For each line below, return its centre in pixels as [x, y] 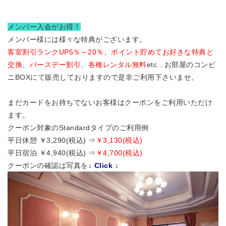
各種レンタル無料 [117, 65]
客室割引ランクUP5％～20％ [56, 52]
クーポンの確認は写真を [48, 166]
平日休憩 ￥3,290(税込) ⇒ [52, 140]
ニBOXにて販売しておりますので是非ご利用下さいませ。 [103, 77]
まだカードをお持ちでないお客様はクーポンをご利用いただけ [110, 103]
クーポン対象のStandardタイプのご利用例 [78, 128]
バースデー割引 [55, 65]
